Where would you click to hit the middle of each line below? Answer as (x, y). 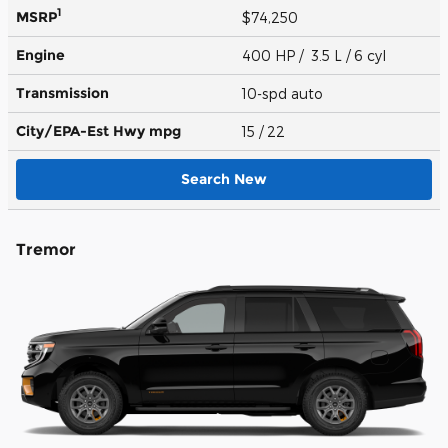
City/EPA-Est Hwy (82, 130)
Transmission (62, 92)
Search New (224, 178)
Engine (40, 54)
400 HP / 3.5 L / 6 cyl (316, 55)
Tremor (46, 249)
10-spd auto (284, 93)
